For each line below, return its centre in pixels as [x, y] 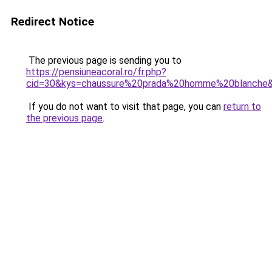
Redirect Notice [53, 22]
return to [242, 107]
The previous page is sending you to [104, 60]
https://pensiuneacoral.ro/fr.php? [96, 72]
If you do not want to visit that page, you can [125, 107]
